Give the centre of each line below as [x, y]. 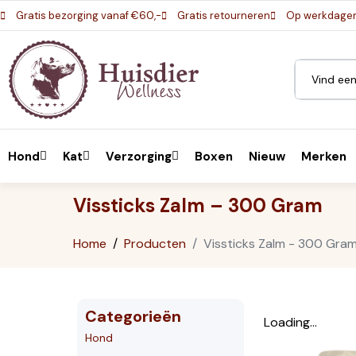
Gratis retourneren [224, 15]
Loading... [291, 323]
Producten [155, 244]
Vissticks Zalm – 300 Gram [198, 205]
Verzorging [139, 156]
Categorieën [133, 317]
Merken [324, 156]
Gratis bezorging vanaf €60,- [89, 15]
